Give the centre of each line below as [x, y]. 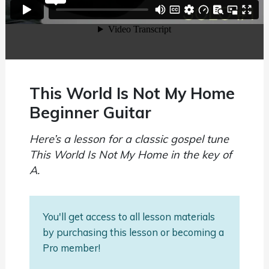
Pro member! [71, 247]
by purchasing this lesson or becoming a [133, 232]
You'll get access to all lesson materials [128, 216]
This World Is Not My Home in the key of [130, 155]
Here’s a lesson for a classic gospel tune [129, 139]
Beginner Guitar [90, 112]
